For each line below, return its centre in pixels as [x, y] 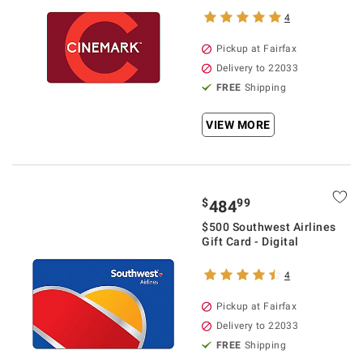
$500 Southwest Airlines [269, 227]
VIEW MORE [238, 125]
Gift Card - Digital [250, 241]
